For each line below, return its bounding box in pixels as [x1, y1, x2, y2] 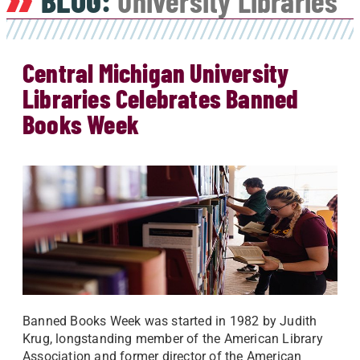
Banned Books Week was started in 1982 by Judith [22, 313, 317, 329]
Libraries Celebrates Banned [22, 83, 299, 113]
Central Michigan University [22, 57, 289, 88]
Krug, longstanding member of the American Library [22, 331, 323, 347]
